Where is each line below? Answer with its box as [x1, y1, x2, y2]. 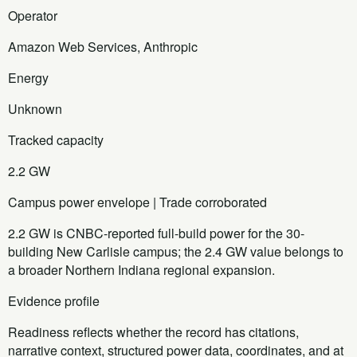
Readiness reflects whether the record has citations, [8, 322, 299, 341]
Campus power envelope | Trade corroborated [8, 192, 267, 211]
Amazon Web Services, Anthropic [8, 37, 198, 56]
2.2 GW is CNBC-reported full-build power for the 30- [8, 223, 304, 242]
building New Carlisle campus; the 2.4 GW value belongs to [8, 241, 343, 261]
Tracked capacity [8, 130, 104, 149]
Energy [8, 68, 49, 87]
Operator [8, 6, 57, 25]
